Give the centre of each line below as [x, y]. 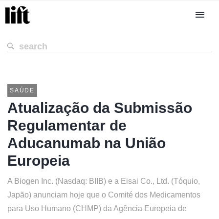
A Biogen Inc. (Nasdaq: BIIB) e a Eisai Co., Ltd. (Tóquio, [104, 181]
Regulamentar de [67, 125]
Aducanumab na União [87, 143]
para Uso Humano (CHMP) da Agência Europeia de [97, 208]
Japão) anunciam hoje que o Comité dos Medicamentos [104, 195]
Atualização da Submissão [100, 108]
